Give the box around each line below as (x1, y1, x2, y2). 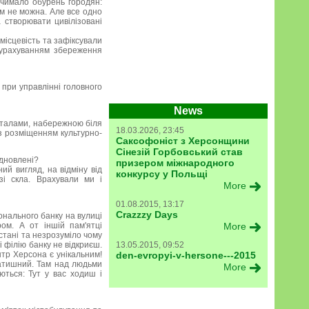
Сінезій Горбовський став (116, 146, 243, 157)
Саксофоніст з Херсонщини (116, 135, 250, 146)
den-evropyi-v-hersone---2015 (116, 250, 256, 261)
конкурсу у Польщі (116, 168, 208, 179)
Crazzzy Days (116, 209, 178, 220)
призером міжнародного (116, 157, 235, 168)
